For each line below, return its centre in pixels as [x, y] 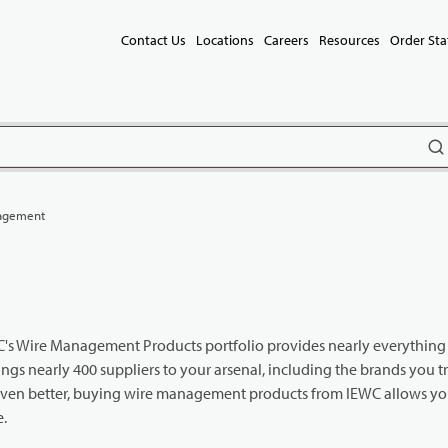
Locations [225, 40]
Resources [349, 40]
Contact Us [153, 40]
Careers [286, 40]
